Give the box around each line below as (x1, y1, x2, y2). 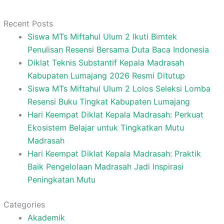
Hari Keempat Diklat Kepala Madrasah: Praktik (27, 148, 201, 158)
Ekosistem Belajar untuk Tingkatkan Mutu (27, 122, 184, 132)
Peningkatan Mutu (27, 174, 95, 184)
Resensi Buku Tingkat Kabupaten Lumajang (27, 96, 190, 106)
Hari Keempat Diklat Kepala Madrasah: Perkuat (27, 109, 203, 119)
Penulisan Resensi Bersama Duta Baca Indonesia (27, 44, 209, 54)
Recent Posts (3, 18, 53, 28)
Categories (3, 199, 45, 209)
